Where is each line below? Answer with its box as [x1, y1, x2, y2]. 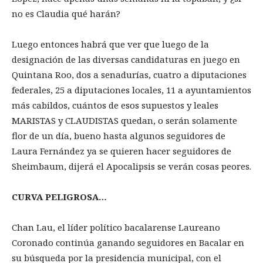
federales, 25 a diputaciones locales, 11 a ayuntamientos [12, 83, 251, 96]
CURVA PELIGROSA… [12, 190, 107, 203]
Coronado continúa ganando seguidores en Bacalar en [12, 236, 244, 248]
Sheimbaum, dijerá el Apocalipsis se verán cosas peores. [12, 160, 251, 172]
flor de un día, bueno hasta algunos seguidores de [12, 129, 225, 141]
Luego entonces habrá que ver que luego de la [12, 38, 209, 50]
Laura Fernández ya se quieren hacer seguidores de [12, 144, 231, 157]
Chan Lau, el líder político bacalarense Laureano [12, 221, 220, 233]
